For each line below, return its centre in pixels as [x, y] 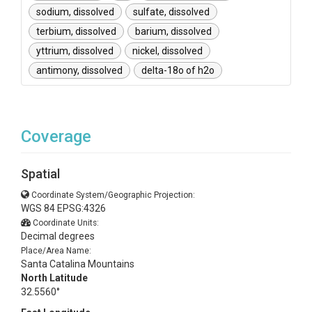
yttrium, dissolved [75, 51]
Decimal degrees [58, 236]
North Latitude [54, 278]
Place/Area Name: [56, 251]
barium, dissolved [173, 31]
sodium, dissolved [75, 12]
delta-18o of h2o [178, 70]
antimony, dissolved [79, 70]
